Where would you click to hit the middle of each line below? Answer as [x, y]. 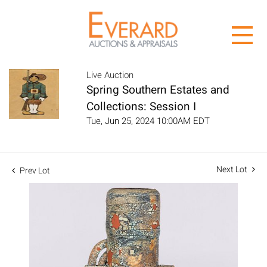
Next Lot [233, 169]
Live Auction [110, 75]
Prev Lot [34, 170]
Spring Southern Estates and [158, 90]
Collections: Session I [141, 106]
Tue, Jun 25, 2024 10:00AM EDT [148, 121]
